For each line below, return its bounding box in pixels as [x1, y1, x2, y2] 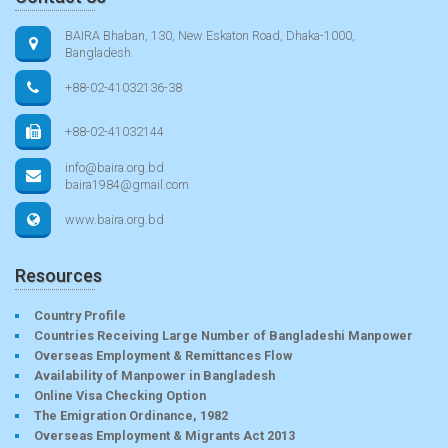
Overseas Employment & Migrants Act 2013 [34, 427, 295, 443]
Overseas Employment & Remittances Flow [34, 347, 292, 363]
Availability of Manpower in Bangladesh [34, 367, 275, 383]
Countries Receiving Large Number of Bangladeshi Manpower [34, 327, 413, 343]
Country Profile [34, 307, 126, 323]
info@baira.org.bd [65, 159, 164, 175]
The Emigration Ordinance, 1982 [34, 407, 228, 423]
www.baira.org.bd [65, 211, 164, 227]
